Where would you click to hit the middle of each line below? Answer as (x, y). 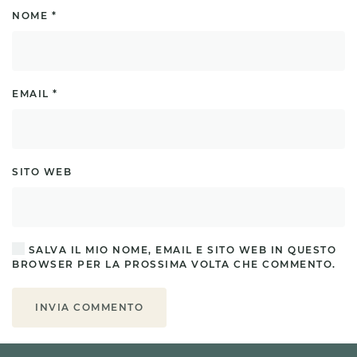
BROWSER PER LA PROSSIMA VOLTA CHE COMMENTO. (174, 264)
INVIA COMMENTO (89, 307)
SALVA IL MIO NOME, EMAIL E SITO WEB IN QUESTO (180, 249)
